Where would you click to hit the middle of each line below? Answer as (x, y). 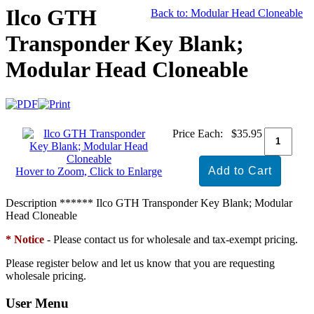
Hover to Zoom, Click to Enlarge (89, 171)
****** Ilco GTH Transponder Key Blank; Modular (175, 203)
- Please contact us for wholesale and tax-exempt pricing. (172, 239)
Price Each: (197, 133)
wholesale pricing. (46, 275)
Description (31, 203)
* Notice (25, 239)
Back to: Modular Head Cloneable (227, 13)
